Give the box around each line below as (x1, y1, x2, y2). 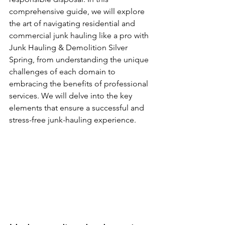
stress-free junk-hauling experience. (9, 115, 136, 125)
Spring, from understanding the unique (9, 55, 151, 64)
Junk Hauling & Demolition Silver (9, 43, 130, 52)
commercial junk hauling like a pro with (9, 31, 151, 40)
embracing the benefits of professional (9, 79, 150, 88)
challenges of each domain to (9, 67, 118, 76)
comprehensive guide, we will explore (9, 7, 147, 16)
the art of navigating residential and (9, 19, 137, 28)
